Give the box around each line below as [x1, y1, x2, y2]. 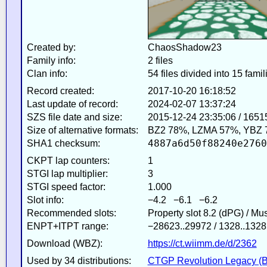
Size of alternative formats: [26, 125, 138, 135]
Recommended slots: [26, 207, 116, 218]
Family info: [26, 55, 76, 66]
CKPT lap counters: [26, 155, 110, 166]
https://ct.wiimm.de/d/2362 [147, 238, 257, 249]
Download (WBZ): [26, 238, 103, 249]
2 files [147, 55, 173, 66]
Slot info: [26, 194, 64, 205]
